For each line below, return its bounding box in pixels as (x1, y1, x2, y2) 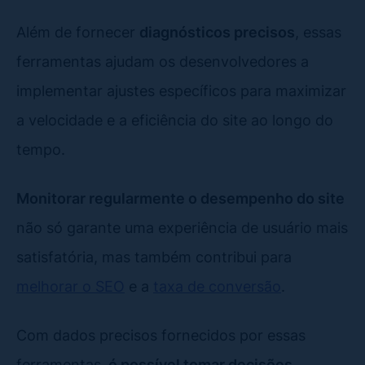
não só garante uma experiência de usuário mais (16, 218, 348, 236)
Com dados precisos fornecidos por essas (16, 325, 306, 344)
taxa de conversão (153, 276, 281, 295)
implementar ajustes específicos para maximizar (16, 81, 346, 99)
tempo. (16, 139, 65, 158)
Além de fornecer (16, 22, 139, 41)
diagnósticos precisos (139, 22, 295, 41)
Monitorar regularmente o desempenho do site (16, 188, 345, 207)
